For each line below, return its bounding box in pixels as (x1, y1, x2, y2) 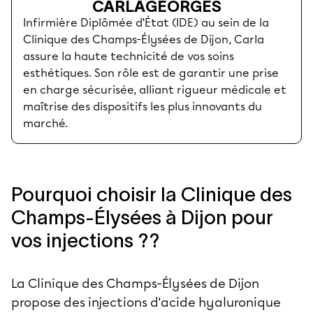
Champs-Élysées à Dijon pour (11, 205, 273, 228)
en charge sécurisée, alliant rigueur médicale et (23, 82, 286, 96)
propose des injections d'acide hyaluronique (11, 294, 281, 310)
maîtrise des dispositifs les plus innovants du (23, 99, 262, 113)
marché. (23, 116, 68, 130)
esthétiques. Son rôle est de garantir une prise (23, 66, 279, 80)
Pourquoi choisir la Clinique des (11, 182, 292, 205)
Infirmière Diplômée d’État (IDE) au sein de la (23, 15, 269, 29)
